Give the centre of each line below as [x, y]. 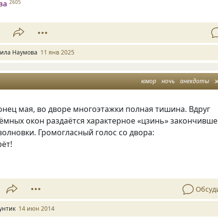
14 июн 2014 [36, 208]
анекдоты [195, 81]
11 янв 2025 [57, 52]
